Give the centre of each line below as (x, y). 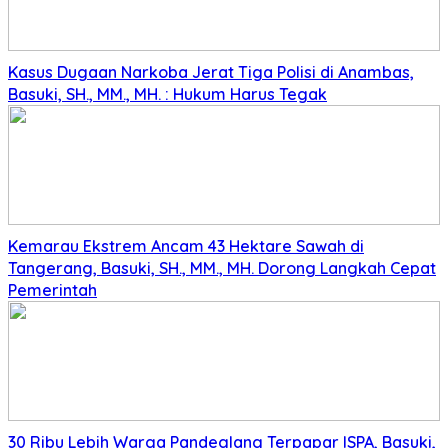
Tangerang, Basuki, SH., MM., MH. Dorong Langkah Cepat (222, 268)
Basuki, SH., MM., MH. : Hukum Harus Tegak (167, 94)
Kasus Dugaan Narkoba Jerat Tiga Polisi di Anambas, (211, 72)
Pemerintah (52, 290)
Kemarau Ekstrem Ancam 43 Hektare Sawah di (186, 246)
